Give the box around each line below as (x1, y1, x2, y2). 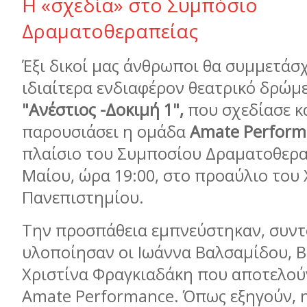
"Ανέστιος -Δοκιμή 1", (22, 99, 184, 121)
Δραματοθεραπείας (22, 18, 198, 44)
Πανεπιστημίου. (22, 186, 144, 208)
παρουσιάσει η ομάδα (22, 121, 190, 143)
